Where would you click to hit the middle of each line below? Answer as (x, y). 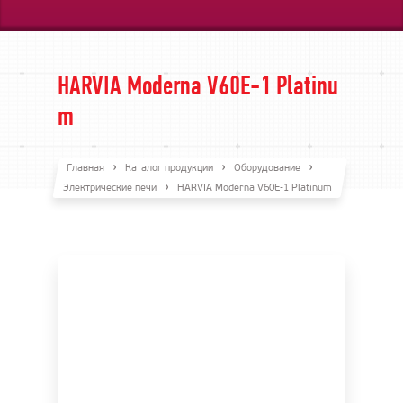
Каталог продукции (170, 169)
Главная (86, 169)
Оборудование (268, 169)
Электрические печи (110, 188)
